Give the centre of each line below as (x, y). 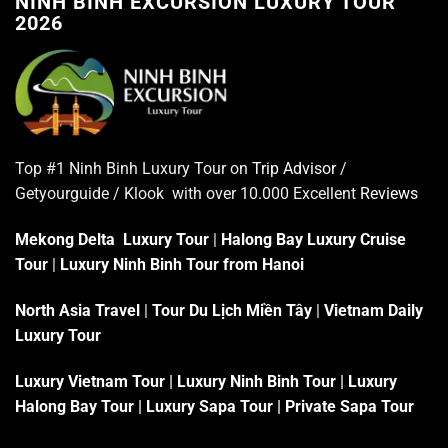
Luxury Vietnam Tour (90, 381)
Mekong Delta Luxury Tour (112, 240)
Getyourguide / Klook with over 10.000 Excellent (187, 194)
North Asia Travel (77, 311)
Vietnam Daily (373, 311)
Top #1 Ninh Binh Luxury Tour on (133, 169)
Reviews (389, 194)
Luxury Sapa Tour (207, 406)
